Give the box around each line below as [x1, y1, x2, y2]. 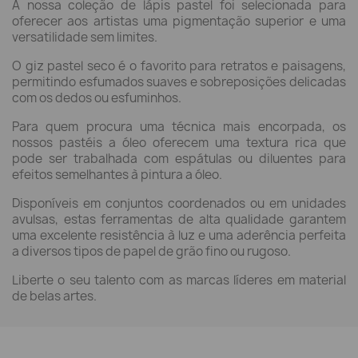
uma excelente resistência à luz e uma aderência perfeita [12, 227, 346, 245]
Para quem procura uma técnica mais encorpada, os [12, 118, 346, 136]
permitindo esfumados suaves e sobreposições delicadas [12, 74, 346, 91]
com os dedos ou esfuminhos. [12, 89, 181, 107]
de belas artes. [12, 288, 97, 305]
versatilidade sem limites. [12, 29, 157, 46]
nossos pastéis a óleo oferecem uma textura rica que [12, 134, 346, 152]
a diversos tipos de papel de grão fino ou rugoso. [12, 243, 291, 261]
